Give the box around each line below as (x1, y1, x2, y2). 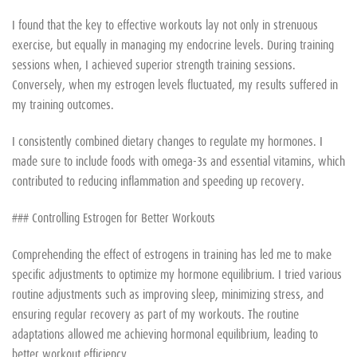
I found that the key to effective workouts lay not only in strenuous (12, 15, 318, 33)
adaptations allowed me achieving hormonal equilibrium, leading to (12, 324, 318, 342)
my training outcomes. (12, 95, 114, 113)
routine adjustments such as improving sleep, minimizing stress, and (12, 284, 324, 302)
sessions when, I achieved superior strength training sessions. (12, 55, 296, 73)
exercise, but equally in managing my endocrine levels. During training (12, 35, 334, 53)
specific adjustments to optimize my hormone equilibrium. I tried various (12, 264, 342, 282)
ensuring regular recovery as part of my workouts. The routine (12, 304, 299, 322)
